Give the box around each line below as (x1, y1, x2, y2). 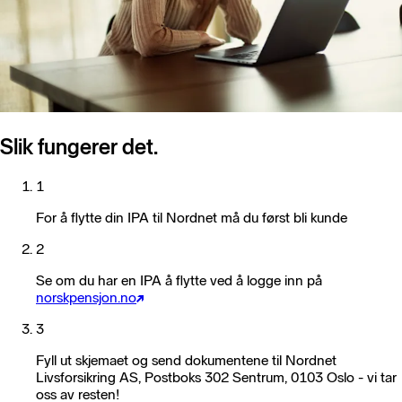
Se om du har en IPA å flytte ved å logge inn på (36, 271, 322, 289)
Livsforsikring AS (36, 368, 138, 386)
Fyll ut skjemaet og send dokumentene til (36, 351, 285, 369)
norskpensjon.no (36, 288, 136, 306)
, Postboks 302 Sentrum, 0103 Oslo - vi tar (138, 368, 397, 386)
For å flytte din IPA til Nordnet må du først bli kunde (36, 208, 347, 226)
